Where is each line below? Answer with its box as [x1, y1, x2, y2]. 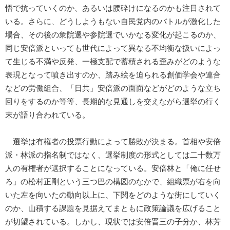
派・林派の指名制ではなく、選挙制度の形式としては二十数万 [5, 150, 221, 159]
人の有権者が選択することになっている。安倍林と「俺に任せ [5, 164, 221, 172]
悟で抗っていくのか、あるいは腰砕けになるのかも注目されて [5, 4, 221, 12]
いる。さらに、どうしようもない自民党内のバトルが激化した [5, 17, 221, 26]
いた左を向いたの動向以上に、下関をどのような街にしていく [5, 190, 221, 199]
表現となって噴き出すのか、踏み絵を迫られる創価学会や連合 [5, 70, 221, 79]
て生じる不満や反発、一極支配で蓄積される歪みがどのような [5, 57, 221, 66]
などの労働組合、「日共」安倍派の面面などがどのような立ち [5, 84, 221, 92]
